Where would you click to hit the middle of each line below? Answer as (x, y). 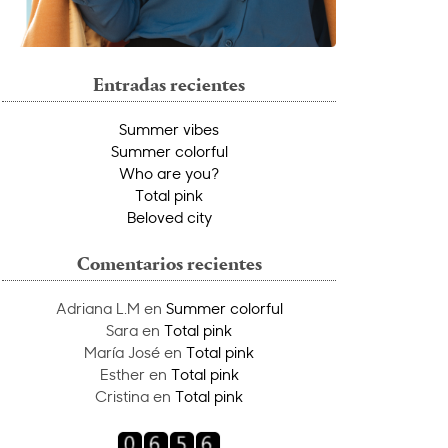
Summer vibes (169, 128)
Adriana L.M (97, 307)
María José (122, 351)
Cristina (122, 395)
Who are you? (169, 172)
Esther (122, 373)
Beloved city (169, 216)
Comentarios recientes (169, 265)
